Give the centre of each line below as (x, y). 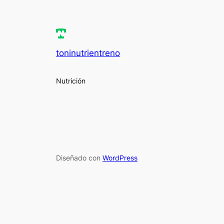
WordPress (120, 158)
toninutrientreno (88, 53)
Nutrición (71, 80)
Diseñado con (79, 158)
